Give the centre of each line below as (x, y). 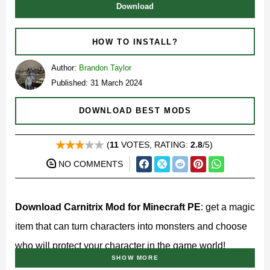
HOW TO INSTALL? (135, 42)
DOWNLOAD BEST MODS (135, 111)
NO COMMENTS (90, 164)
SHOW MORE (135, 257)
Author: (65, 67)
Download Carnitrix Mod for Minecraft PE (108, 207)
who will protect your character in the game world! (120, 245)
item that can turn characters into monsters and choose (131, 226)
